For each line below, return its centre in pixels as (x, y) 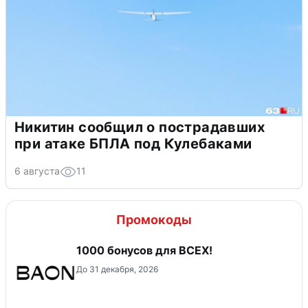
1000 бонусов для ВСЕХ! (144, 251)
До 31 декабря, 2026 (117, 269)
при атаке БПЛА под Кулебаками (133, 144)
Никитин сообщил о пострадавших (140, 128)
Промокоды (154, 220)
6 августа (37, 171)
